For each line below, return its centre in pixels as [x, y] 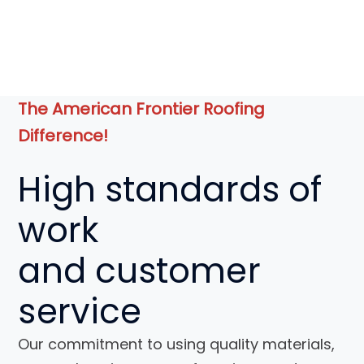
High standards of [170, 190]
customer [173, 271]
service [80, 312]
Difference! [63, 136]
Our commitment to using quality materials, [177, 344]
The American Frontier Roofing [142, 109]
